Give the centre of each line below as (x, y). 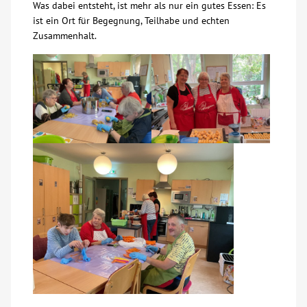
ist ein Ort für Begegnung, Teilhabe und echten (131, 21)
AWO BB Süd (57, 69)
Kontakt (46, 29)
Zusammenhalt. (65, 36)
